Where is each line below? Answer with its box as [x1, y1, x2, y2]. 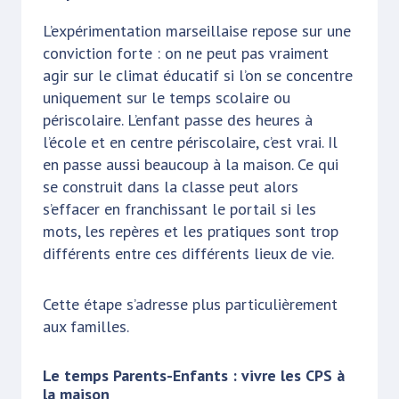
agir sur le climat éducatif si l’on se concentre [43, 64, 353, 85]
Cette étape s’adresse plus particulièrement [43, 293, 338, 314]
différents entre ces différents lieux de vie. [43, 242, 334, 264]
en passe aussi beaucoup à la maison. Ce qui [43, 153, 338, 175]
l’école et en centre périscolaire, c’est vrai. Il [43, 131, 338, 152]
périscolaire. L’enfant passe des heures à [43, 109, 313, 130]
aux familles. [43, 315, 129, 337]
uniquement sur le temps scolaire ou [43, 86, 290, 108]
